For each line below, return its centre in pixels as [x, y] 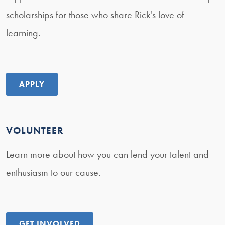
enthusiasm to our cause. [53, 173]
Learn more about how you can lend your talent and [107, 154]
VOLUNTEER [35, 131]
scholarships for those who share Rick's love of [95, 15]
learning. [23, 33]
